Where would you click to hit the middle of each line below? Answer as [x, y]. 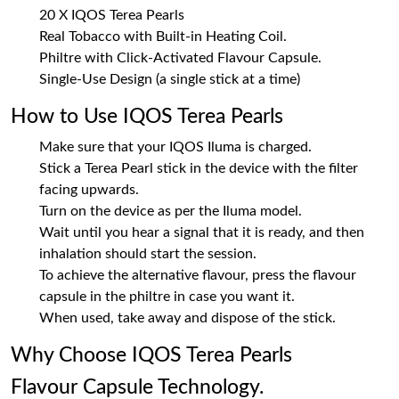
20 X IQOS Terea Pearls [112, 15]
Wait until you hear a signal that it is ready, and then [202, 232]
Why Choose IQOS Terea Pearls [151, 355]
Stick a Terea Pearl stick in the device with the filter [199, 168]
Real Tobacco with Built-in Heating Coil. [163, 37]
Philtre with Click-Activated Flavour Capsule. [180, 58]
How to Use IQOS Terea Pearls [147, 117]
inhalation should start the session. [148, 254]
